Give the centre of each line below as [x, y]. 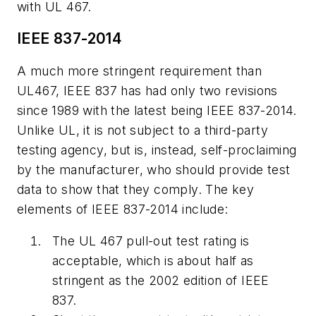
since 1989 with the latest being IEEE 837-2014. [157, 110]
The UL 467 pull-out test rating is [151, 241]
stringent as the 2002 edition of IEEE [161, 281]
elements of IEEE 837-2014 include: [123, 209]
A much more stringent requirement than [140, 71]
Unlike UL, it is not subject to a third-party [142, 130]
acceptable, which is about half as [153, 261]
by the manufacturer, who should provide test [154, 169]
